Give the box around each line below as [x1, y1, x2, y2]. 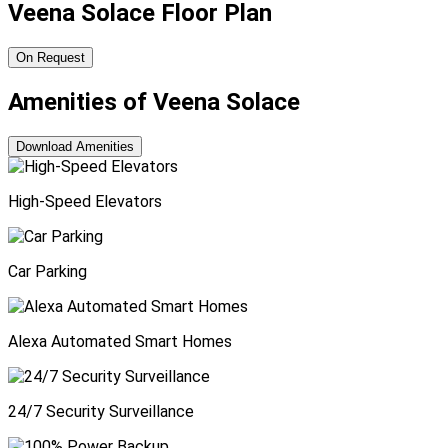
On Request [16, 50, 85, 66]
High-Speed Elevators [8, 191, 162, 211]
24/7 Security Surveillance [8, 401, 194, 421]
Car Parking [8, 261, 87, 281]
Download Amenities [16, 138, 134, 154]
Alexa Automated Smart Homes [8, 331, 232, 351]
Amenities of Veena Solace [8, 88, 300, 117]
